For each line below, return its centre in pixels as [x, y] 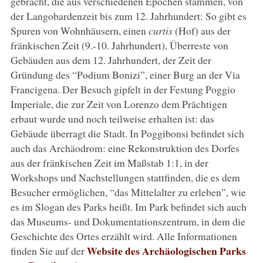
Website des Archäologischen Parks [166, 250]
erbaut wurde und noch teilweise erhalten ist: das [112, 118]
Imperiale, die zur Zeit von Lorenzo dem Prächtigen [119, 104]
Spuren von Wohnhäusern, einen [79, 30]
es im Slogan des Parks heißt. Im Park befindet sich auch [128, 206]
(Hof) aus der [201, 30]
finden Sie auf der [48, 250]
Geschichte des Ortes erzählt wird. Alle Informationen [124, 236]
